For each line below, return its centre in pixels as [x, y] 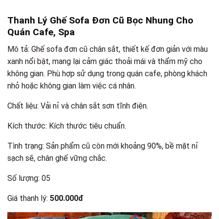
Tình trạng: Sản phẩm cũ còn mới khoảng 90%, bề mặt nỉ [103, 146]
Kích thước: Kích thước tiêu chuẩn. [67, 126]
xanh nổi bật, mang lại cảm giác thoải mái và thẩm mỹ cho [105, 61]
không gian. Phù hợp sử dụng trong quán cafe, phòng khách [107, 73]
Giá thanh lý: [29, 198]
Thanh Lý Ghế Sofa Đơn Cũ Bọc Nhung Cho [100, 20]
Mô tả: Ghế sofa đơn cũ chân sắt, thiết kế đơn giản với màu [108, 49]
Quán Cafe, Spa [41, 32]
